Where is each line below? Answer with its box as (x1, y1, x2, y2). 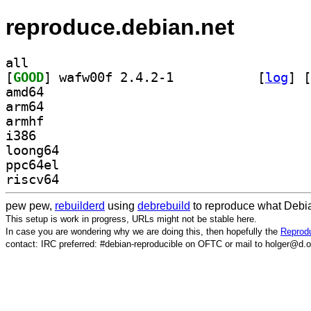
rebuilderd (55, 199, 105, 212)
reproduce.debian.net (6, 15, 235, 40)
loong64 (6, 142, 59, 158)
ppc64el (6, 157, 59, 172)
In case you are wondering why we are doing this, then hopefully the (6, 226, 280, 237)
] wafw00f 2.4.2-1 (174, 69, 250, 85)
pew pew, (6, 199, 55, 212)
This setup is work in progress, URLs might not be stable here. (6, 213, 257, 224)
